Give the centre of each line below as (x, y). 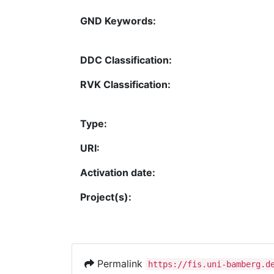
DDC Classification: (126, 60)
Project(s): (106, 197)
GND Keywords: (118, 20)
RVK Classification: (125, 84)
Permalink (120, 263)
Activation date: (118, 172)
